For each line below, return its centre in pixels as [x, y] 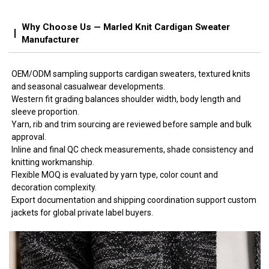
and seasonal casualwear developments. [89, 86]
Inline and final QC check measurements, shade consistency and [133, 149]
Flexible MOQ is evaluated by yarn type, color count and [115, 174]
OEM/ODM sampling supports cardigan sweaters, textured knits [131, 74]
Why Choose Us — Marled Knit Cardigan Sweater [126, 27]
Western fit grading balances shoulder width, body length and [126, 99]
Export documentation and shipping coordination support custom [134, 200]
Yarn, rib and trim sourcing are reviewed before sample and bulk [132, 124]
